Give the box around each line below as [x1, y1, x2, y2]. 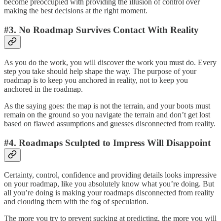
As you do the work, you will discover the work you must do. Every [4, 58, 217, 67]
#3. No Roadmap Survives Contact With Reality [4, 25, 199, 36]
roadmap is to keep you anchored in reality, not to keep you [4, 75, 188, 84]
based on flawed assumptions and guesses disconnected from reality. [4, 119, 216, 128]
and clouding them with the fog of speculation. [4, 197, 148, 206]
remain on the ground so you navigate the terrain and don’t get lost [4, 110, 210, 119]
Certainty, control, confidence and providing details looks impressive [4, 171, 217, 180]
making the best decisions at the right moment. [4, 6, 147, 15]
